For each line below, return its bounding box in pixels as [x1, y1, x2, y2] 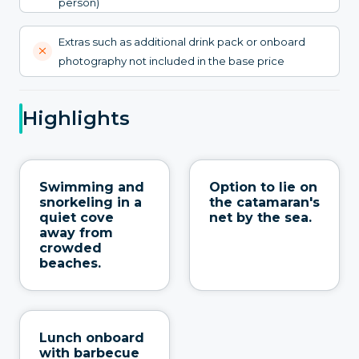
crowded [39, 240, 102, 256]
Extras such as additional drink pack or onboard [58, 34, 305, 48]
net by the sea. [209, 209, 312, 225]
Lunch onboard [39, 329, 144, 345]
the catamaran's [209, 194, 320, 210]
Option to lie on [209, 179, 317, 195]
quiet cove [39, 209, 114, 225]
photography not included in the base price [58, 54, 284, 67]
